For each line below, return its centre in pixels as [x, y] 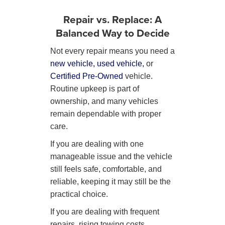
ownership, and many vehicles [104, 101]
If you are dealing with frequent [105, 211]
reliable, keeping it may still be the [110, 181]
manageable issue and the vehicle [111, 156]
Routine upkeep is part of [95, 88]
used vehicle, [121, 63]
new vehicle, [73, 63]
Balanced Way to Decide [113, 33]
